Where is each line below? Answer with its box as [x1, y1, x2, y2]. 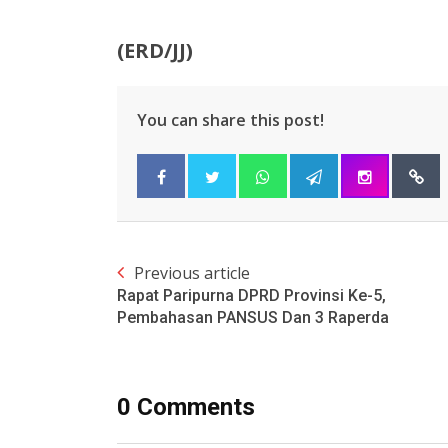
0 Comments [117, 393, 255, 422]
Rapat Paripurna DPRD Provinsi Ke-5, [117, 286, 386, 306]
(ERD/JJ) [117, 37, 193, 65]
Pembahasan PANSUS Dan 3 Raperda [117, 308, 389, 328]
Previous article [134, 262, 250, 285]
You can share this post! [137, 109, 324, 132]
